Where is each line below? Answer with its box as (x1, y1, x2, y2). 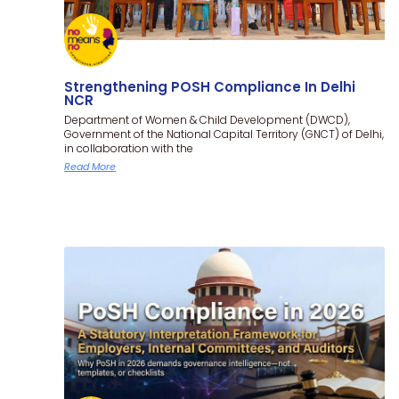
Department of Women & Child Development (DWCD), (64, 111, 350, 127)
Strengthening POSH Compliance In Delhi (64, 77, 355, 96)
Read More (64, 159, 116, 174)
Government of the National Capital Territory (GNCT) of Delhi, (64, 126, 384, 142)
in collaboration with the (64, 140, 193, 156)
